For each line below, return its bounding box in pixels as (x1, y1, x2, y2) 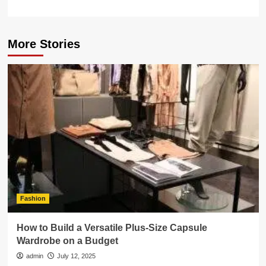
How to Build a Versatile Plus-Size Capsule (16, 223, 207, 233)
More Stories (7, 37, 80, 50)
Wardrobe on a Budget (16, 236, 118, 246)
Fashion (20, 195, 46, 202)
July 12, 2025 (56, 252, 96, 259)
